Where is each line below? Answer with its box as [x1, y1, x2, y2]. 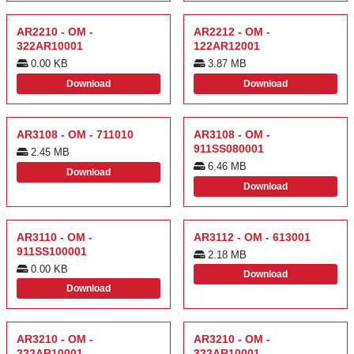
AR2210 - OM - [17, 24, 93, 38]
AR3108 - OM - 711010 [17, 127, 134, 141]
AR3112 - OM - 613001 [194, 230, 311, 243]
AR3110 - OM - [17, 230, 92, 243]
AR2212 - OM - [194, 24, 270, 38]
